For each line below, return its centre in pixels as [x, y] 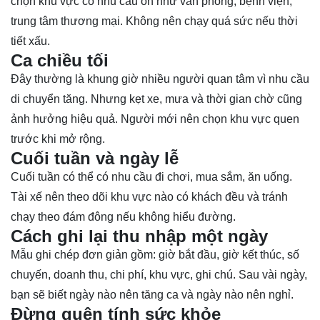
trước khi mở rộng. [58, 139]
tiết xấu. [30, 41]
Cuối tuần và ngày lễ [95, 159]
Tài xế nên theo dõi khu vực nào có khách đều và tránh [149, 197]
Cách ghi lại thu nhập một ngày [139, 236]
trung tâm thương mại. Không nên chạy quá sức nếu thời [154, 21]
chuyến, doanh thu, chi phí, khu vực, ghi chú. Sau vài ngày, [159, 275]
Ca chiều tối [60, 61]
